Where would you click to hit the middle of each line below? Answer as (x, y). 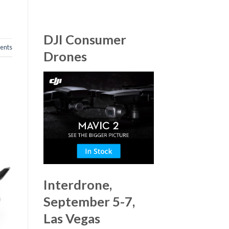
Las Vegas (72, 218)
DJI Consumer (85, 40)
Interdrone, (77, 184)
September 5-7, (89, 201)
